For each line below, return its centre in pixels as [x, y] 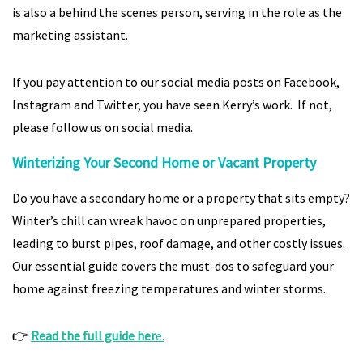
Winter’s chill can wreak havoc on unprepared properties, [169, 220]
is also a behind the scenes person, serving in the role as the [177, 12]
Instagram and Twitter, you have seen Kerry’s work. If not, [172, 105]
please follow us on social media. [102, 127]
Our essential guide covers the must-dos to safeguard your [173, 266]
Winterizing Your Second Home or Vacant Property [164, 162]
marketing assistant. [70, 35]
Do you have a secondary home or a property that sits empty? [181, 198]
